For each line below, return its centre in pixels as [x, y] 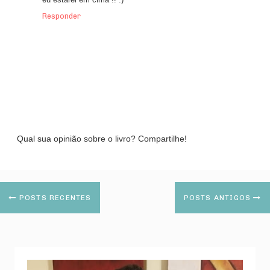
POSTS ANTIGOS [218, 198]
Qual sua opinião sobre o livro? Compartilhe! [102, 139]
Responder [61, 16]
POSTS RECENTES [54, 198]
